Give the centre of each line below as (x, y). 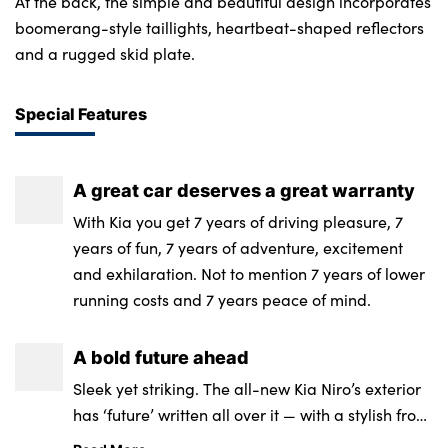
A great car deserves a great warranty (244, 189)
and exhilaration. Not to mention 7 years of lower (249, 273)
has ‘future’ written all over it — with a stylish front (252, 414)
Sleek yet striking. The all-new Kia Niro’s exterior (247, 388)
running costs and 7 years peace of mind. (222, 299)
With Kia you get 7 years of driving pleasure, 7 (238, 221)
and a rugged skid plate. (105, 54)
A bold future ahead (161, 356)
